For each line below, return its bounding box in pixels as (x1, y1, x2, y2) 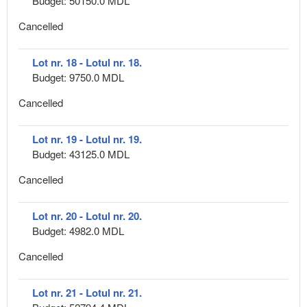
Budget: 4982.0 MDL (32, 223, 124, 238)
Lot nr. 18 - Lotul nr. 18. (32, 54, 142, 70)
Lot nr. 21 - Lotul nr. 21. (32, 284, 142, 300)
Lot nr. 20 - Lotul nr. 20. (32, 208, 142, 223)
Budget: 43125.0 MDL (32, 146, 130, 161)
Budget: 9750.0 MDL (32, 69, 124, 84)
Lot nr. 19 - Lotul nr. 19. (32, 131, 142, 147)
